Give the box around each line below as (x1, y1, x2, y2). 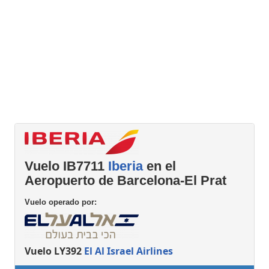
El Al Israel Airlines (84, 244, 173, 258)
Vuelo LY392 (25, 244, 84, 258)
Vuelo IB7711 (25, 159, 108, 174)
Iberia (108, 159, 143, 174)
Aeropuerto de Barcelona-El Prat (25, 173, 226, 189)
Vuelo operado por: (25, 197, 97, 207)
